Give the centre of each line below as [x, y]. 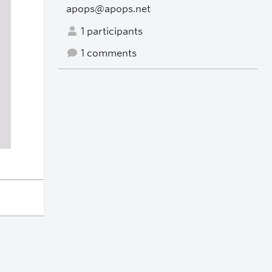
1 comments [107, 53]
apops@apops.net [108, 8]
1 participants [110, 31]
